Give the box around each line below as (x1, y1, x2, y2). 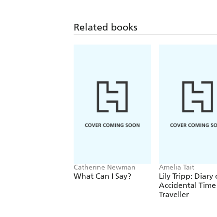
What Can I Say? (74, 171, 131, 181)
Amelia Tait (159, 163, 194, 172)
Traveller (159, 190, 189, 200)
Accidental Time (159, 181, 216, 190)
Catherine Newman (74, 163, 136, 172)
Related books (74, 21, 138, 33)
